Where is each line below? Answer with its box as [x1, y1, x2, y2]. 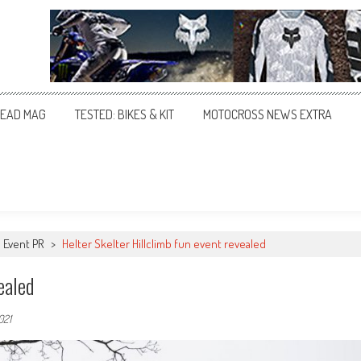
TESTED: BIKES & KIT [75, 106, 174, 122]
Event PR [3, 236, 44, 251]
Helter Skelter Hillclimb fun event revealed [62, 236, 266, 251]
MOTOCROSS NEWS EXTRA [203, 106, 332, 122]
